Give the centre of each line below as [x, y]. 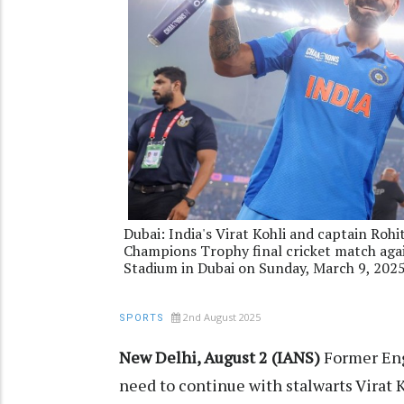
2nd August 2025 [222, 317]
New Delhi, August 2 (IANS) [221, 357]
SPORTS [142, 317]
